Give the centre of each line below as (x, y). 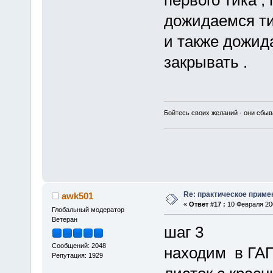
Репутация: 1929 (77, 255)
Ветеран (64, 220)
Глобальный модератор (88, 210)
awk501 (78, 196)
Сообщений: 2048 (79, 245)
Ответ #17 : (207, 204)
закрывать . (205, 62)
